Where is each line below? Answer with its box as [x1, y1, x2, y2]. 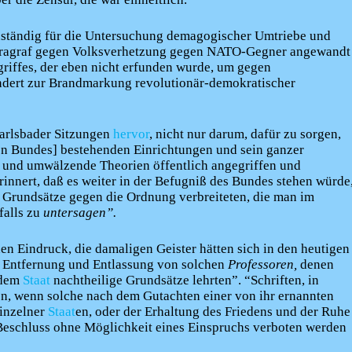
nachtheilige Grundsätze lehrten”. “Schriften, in [50, 272, 319, 288]
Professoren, [228, 256, 297, 272]
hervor [113, 126, 149, 142]
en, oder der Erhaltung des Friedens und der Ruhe [75, 303, 350, 319]
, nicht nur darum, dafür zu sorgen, [149, 126, 341, 142]
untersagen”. [43, 205, 116, 221]
